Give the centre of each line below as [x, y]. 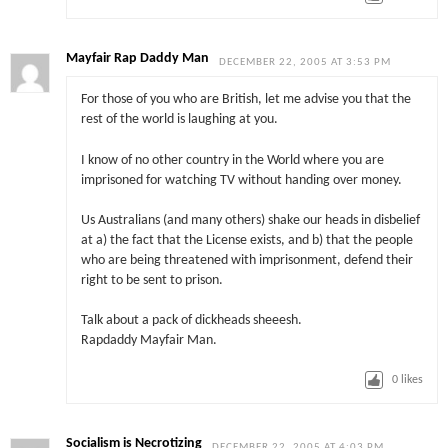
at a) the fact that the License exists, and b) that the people [246, 240]
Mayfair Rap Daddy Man [138, 58]
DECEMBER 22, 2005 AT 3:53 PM [305, 62]
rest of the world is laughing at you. [179, 120]
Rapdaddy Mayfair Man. [148, 341]
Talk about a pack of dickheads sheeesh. [191, 321]
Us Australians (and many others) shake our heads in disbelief [250, 220]
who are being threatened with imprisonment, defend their [246, 260]
